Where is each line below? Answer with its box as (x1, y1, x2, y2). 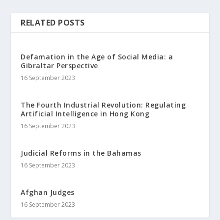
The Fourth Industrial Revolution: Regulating (21, 100, 186, 110)
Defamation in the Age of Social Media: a (21, 52, 173, 61)
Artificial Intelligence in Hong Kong (21, 109, 150, 118)
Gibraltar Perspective (21, 60, 98, 70)
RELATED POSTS (21, 17, 85, 28)
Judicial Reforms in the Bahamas (21, 148, 141, 158)
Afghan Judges (21, 187, 75, 197)
